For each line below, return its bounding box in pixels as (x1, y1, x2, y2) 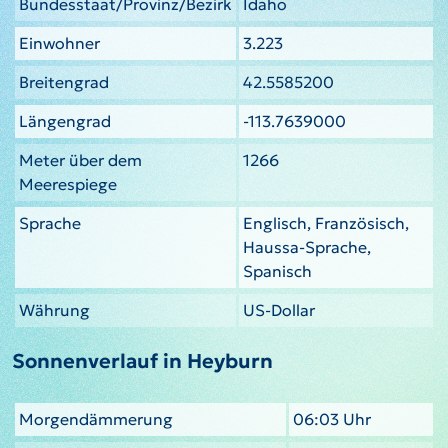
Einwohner (19, 32, 100, 53)
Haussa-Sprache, (243, 236, 371, 257)
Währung (19, 299, 90, 320)
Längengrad (19, 110, 111, 131)
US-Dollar (243, 299, 315, 320)
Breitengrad (19, 71, 109, 92)
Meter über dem (19, 149, 142, 170)
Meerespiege (19, 173, 117, 194)
